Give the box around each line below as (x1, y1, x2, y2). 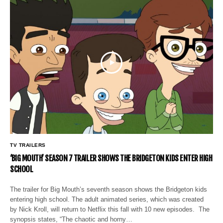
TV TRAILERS (10, 142, 46, 148)
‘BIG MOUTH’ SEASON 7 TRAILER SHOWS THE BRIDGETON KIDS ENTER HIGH (10, 153, 213, 164)
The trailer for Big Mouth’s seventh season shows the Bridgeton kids (10, 186, 208, 194)
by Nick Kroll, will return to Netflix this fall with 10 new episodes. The (10, 206, 210, 214)
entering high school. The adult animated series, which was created (10, 196, 204, 204)
